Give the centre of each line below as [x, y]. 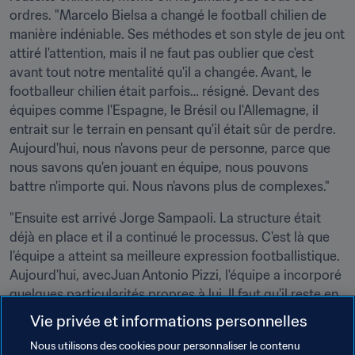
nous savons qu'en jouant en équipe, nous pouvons [159, 167]
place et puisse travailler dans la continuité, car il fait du [173, 313]
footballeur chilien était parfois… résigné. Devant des [164, 91]
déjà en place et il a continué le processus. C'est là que [170, 237]
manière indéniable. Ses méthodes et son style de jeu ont [177, 34]
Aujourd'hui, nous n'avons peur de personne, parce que [170, 148]
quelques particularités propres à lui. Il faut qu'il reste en [174, 294]
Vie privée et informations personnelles [169, 321]
